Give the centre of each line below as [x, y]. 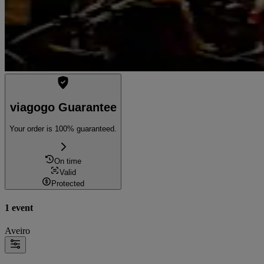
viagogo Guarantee [63, 108]
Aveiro [17, 230]
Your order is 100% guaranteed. [63, 129]
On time [68, 161]
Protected [68, 184]
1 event [19, 207]
